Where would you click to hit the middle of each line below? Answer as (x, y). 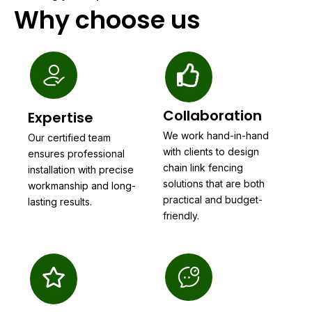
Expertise (61, 118)
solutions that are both (214, 184)
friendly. (181, 216)
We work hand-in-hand (216, 135)
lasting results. (60, 202)
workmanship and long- (82, 186)
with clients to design (211, 151)
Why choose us (107, 20)
